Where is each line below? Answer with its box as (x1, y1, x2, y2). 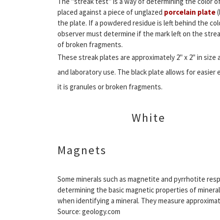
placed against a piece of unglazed (57, 7, 164, 17)
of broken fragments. (57, 39, 123, 49)
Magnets (57, 142, 107, 158)
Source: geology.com (57, 206, 120, 216)
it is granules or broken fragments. (57, 82, 163, 91)
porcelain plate (164, 7, 216, 17)
